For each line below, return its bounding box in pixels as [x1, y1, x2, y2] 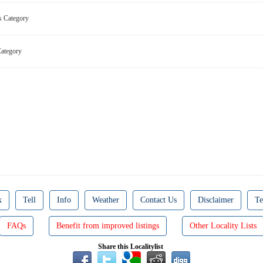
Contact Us [140, 195, 177, 204]
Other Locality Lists [189, 221, 257, 230]
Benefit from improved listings [56, 221, 159, 230]
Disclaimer [198, 195, 234, 204]
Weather [92, 195, 119, 204]
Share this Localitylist [98, 242, 165, 251]
